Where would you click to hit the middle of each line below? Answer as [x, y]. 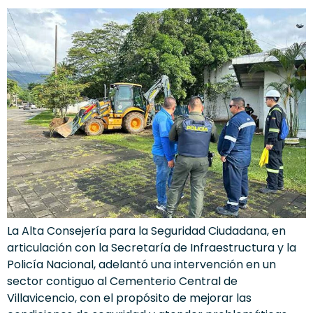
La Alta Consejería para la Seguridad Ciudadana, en [146, 231]
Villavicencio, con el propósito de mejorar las [129, 298]
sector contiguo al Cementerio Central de [122, 282]
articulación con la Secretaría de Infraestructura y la [152, 248]
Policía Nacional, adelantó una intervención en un [141, 265]
